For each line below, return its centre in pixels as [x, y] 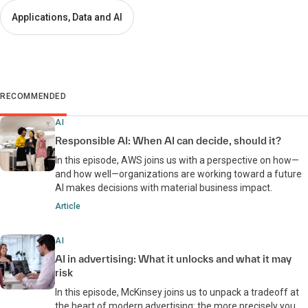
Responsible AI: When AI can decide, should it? [168, 141]
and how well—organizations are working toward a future [178, 174]
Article [68, 206]
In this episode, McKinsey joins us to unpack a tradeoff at [177, 292]
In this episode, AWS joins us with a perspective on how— [177, 160]
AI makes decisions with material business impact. [164, 188]
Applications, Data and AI [67, 17]
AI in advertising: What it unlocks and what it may [173, 259]
